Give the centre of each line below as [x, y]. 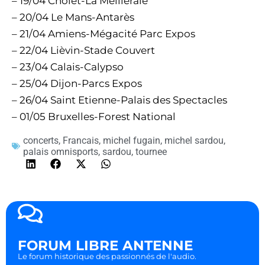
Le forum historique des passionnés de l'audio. [107, 256]
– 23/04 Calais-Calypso [68, 67]
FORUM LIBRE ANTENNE [105, 246]
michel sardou [194, 140]
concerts [41, 140]
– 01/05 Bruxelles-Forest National [94, 117]
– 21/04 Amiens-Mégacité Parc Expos [104, 34]
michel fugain [132, 140]
